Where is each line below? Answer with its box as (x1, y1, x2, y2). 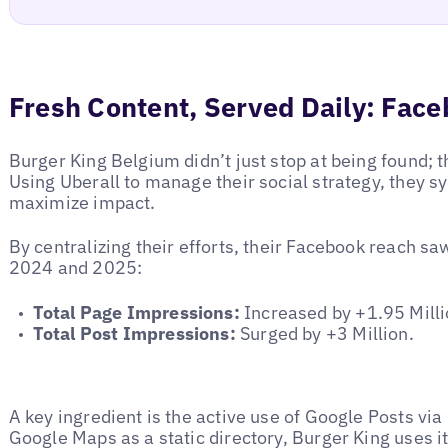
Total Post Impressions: (32, 321, 236, 345)
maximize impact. (8, 191, 156, 215)
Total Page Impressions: (32, 300, 240, 324)
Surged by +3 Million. (235, 321, 414, 345)
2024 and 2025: (8, 256, 143, 280)
